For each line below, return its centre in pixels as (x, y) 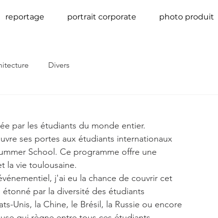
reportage (25, 17)
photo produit (186, 17)
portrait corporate (101, 17)
